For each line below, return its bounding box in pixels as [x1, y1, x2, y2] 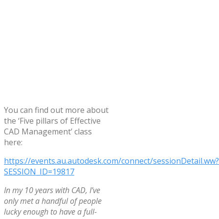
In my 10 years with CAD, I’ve [4, 184, 100, 196]
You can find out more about [4, 104, 109, 115]
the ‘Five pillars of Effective [4, 115, 101, 126]
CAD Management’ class [4, 126, 92, 137]
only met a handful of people [4, 195, 102, 206]
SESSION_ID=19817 [4, 166, 74, 177]
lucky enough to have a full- [4, 206, 97, 217]
